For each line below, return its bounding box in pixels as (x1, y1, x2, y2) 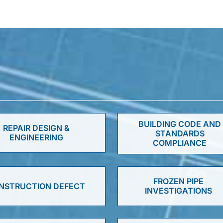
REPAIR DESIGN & (3, 123, 70, 133)
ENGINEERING (9, 132, 64, 142)
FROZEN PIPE (153, 176, 204, 186)
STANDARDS (155, 128, 205, 138)
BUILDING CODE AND (138, 119, 222, 129)
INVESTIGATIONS (144, 186, 212, 196)
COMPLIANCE (153, 138, 207, 148)
